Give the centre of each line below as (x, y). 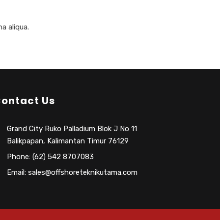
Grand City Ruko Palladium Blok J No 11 (72, 129)
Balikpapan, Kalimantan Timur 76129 (68, 141)
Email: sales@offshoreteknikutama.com (72, 173)
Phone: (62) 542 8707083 (50, 157)
